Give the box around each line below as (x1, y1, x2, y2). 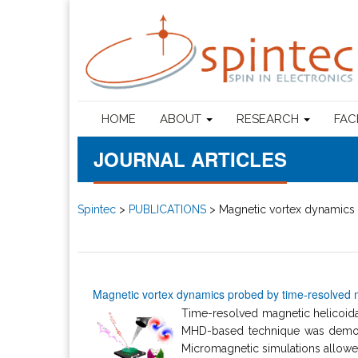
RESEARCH (237, 111, 302, 126)
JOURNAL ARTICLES (93, 145, 287, 173)
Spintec (78, 202, 116, 216)
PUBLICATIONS (129, 202, 206, 216)
